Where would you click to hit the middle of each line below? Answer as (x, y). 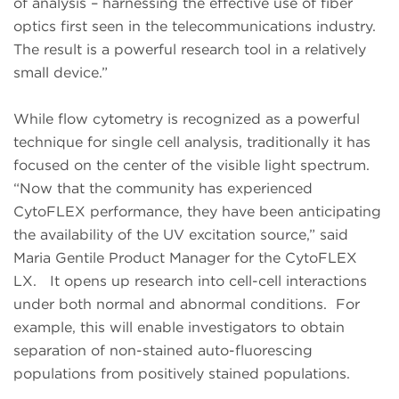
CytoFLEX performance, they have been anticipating (197, 212)
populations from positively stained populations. (182, 374)
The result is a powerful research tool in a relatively (190, 50)
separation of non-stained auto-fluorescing (163, 351)
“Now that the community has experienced (163, 189)
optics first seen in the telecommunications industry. (197, 27)
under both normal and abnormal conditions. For (187, 305)
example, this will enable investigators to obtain (179, 328)
